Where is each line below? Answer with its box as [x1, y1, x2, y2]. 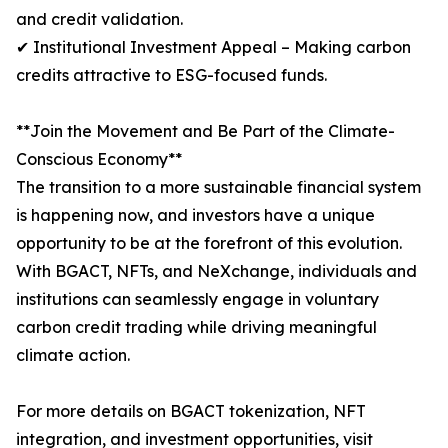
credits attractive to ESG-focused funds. [16, 65, 327, 86]
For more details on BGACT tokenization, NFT [16, 401, 366, 422]
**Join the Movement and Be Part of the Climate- [16, 121, 395, 142]
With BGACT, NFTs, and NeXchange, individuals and [16, 261, 417, 282]
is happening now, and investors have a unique [16, 205, 375, 226]
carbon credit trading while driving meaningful [16, 317, 377, 338]
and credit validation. [16, 9, 183, 30]
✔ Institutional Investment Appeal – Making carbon [16, 37, 411, 58]
